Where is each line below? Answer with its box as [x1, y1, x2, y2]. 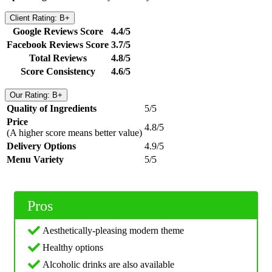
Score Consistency [20, 66, 95, 76]
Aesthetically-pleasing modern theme [42, 225, 184, 236]
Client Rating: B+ [10, 13, 70, 22]
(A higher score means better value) [7, 127, 142, 138]
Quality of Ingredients [7, 103, 97, 114]
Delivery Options [7, 140, 76, 151]
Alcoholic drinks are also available [42, 259, 174, 270]
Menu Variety [7, 154, 64, 165]
